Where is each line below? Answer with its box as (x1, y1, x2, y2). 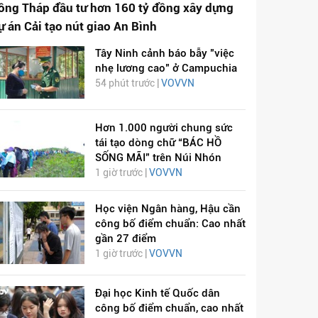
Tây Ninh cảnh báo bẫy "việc (94, 46, 234, 60)
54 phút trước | (94, 77, 161, 89)
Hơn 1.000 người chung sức (94, 121, 233, 134)
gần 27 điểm (94, 231, 156, 245)
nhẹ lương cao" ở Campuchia (94, 61, 237, 75)
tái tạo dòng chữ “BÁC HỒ (94, 136, 221, 149)
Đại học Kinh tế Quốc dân (94, 287, 220, 300)
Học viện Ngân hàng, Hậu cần (94, 202, 241, 215)
